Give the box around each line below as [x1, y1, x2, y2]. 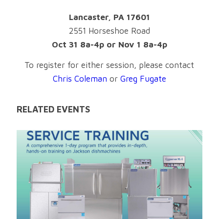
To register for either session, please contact [24, 60, 195, 70]
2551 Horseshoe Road [68, 25, 150, 36]
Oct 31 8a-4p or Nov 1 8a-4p [51, 39, 167, 49]
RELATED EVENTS [16, 104, 90, 115]
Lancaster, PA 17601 [68, 12, 150, 22]
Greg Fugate [120, 73, 166, 84]
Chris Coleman [52, 73, 107, 84]
